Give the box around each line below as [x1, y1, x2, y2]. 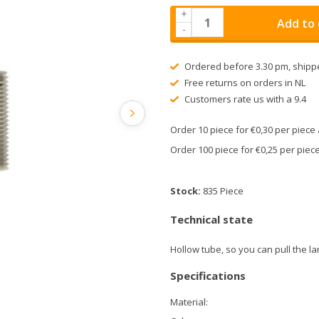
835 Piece [203, 184, 244, 197]
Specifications [170, 268, 246, 283]
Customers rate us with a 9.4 [182, 93, 306, 105]
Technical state [170, 212, 253, 226]
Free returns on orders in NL [182, 76, 305, 89]
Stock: [170, 184, 203, 197]
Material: [170, 296, 208, 308]
